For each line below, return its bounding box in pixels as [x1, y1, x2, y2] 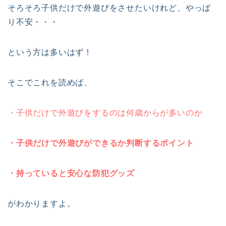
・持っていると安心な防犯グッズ [8, 169, 135, 178]
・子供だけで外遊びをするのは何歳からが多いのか [8, 108, 203, 118]
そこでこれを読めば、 [8, 78, 92, 87]
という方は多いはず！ [8, 48, 92, 57]
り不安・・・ [8, 18, 59, 27]
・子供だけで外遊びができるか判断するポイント [8, 139, 194, 148]
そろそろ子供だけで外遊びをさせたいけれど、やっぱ [8, 4, 211, 13]
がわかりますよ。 [8, 199, 76, 208]
